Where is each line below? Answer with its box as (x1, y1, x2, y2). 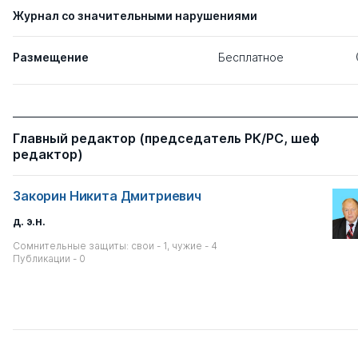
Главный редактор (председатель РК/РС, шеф (13, 130, 320, 146)
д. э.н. (13, 214, 46, 228)
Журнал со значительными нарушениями (13, 9, 257, 22)
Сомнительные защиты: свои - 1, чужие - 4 (13, 240, 217, 252)
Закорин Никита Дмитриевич (13, 188, 201, 204)
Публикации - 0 (13, 253, 86, 265)
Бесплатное (218, 50, 284, 64)
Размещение (13, 50, 89, 64)
